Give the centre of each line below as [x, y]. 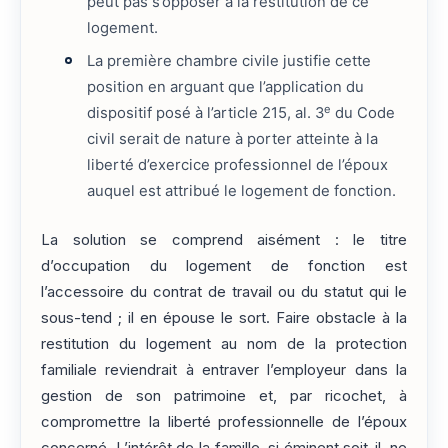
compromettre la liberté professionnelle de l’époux [224, 421]
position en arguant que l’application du [226, 87]
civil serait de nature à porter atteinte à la [233, 139]
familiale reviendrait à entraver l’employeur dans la [224, 369]
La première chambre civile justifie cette [229, 61]
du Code [363, 113]
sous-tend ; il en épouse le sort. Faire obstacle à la [224, 317]
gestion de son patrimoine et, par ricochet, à [224, 395]
